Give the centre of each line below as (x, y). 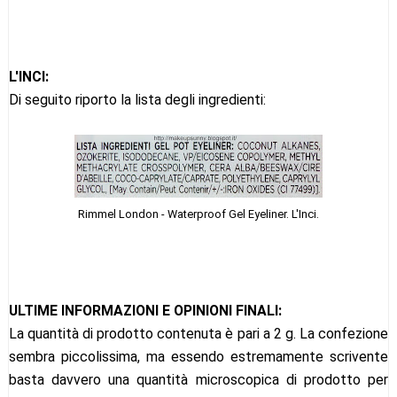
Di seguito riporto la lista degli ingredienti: (137, 99)
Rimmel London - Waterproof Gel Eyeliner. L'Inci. (198, 214)
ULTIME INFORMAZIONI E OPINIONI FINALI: (145, 310)
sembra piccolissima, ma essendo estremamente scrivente (198, 356)
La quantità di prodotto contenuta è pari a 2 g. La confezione (198, 333)
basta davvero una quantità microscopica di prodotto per (198, 379)
